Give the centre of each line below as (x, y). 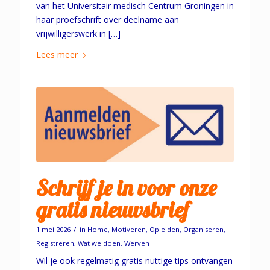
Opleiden (164, 229)
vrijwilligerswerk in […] (78, 33)
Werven (137, 243)
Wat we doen (99, 243)
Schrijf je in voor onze (126, 187)
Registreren (55, 243)
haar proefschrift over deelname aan (107, 19)
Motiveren (128, 229)
